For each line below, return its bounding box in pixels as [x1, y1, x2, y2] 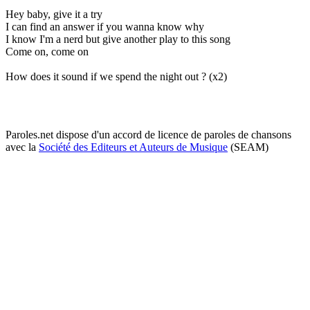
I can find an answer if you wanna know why [6, 20, 204, 33]
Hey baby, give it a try [6, 8, 102, 20]
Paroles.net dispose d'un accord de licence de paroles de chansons [6, 128, 291, 140]
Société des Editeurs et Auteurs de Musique [39, 140, 228, 153]
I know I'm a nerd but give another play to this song [6, 33, 230, 45]
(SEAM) [228, 140, 268, 153]
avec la [6, 140, 39, 153]
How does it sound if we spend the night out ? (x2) [6, 70, 227, 82]
